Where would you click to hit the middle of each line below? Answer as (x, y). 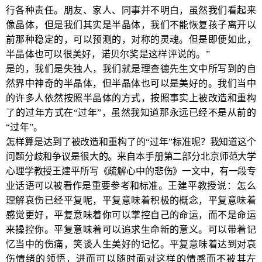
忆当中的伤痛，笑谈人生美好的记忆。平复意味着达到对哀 (131, 244)
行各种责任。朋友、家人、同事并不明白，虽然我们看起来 (131, 10)
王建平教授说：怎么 (212, 186)
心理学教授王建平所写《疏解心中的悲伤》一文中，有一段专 (131, 171)
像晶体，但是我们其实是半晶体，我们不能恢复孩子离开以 (131, 25)
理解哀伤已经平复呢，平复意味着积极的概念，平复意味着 (131, 200)
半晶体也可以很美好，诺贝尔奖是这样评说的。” (108, 54)
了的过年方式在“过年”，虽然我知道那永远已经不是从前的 (131, 113)
